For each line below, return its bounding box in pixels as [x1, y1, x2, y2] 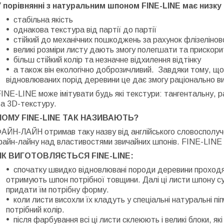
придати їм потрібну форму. [6, 185, 109, 194]
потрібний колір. [6, 205, 64, 214]
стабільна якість [13, 15, 73, 24]
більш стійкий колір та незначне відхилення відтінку [13, 55, 201, 64]
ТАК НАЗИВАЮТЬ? [60, 113, 138, 122]
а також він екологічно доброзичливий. [13, 65, 154, 74]
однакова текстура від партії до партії [13, 25, 156, 34]
